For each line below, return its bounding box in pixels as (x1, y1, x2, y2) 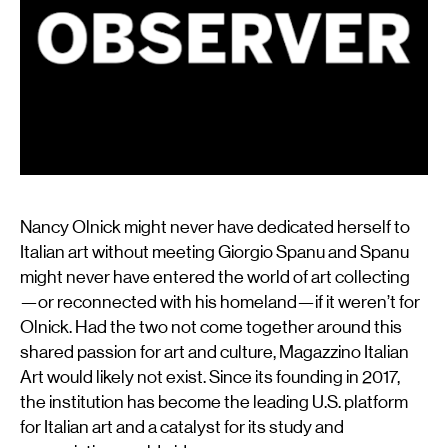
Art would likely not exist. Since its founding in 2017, (20, 367, 400, 388)
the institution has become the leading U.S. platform (20, 392, 408, 413)
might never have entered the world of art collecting (20, 267, 410, 288)
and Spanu (325, 242, 409, 263)
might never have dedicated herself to (121, 217, 410, 238)
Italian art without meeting (20, 242, 218, 263)
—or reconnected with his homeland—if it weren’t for (20, 292, 420, 313)
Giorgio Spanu (218, 242, 325, 263)
